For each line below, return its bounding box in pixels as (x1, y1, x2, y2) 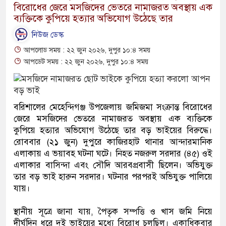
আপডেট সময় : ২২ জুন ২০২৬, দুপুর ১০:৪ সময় (22, 58, 148, 66)
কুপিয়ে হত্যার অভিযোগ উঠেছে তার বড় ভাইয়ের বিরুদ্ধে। (14, 125, 212, 136)
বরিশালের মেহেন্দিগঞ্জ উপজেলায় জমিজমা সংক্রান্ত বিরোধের (14, 102, 212, 112)
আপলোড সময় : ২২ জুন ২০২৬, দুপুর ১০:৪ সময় (22, 46, 150, 54)
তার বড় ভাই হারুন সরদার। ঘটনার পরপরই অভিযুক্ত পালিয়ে (14, 172, 212, 182)
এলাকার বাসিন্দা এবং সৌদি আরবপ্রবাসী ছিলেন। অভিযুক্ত (14, 160, 212, 171)
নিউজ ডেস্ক (30, 30, 64, 40)
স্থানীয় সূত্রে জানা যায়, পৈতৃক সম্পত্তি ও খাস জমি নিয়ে (14, 206, 212, 217)
